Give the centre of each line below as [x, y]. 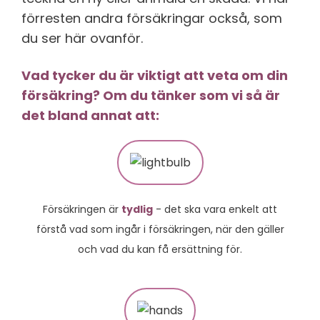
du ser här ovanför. [82, 39]
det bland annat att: [90, 116]
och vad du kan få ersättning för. [160, 250]
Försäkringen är [82, 210]
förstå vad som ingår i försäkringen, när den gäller [160, 230]
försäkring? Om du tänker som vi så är [151, 96]
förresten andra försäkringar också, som [152, 19]
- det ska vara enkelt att [215, 210]
